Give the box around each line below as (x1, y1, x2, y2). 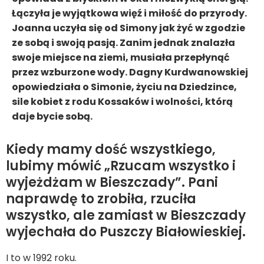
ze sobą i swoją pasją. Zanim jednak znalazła (12, 36, 235, 49)
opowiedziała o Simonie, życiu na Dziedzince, (12, 80, 237, 94)
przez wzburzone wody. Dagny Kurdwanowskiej (12, 65, 248, 79)
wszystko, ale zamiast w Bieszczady (6, 206, 246, 225)
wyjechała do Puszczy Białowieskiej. (6, 223, 246, 241)
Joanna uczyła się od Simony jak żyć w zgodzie (12, 21, 245, 35)
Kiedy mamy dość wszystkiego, (6, 140, 216, 159)
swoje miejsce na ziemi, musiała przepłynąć (12, 51, 230, 64)
